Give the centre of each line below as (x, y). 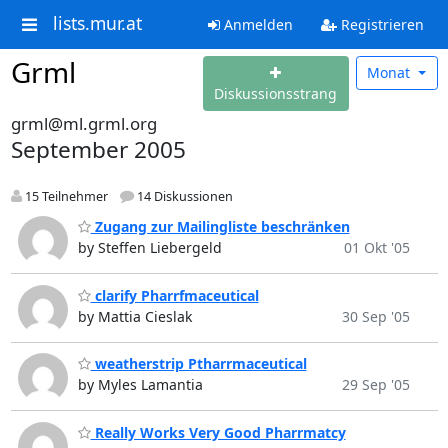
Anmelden (256, 24)
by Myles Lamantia (140, 385)
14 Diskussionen (183, 196)
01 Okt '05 (376, 248)
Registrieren (380, 24)
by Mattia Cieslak (134, 316)
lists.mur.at (97, 23)
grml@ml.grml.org (83, 123)
